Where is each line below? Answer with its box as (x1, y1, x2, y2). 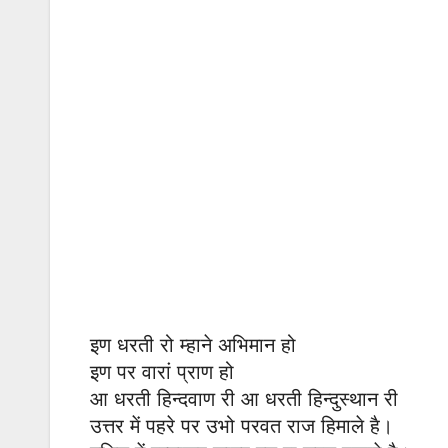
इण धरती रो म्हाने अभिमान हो (90, 333, 296, 358)
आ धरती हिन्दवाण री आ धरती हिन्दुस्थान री (90, 387, 398, 412)
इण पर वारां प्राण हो (90, 360, 234, 385)
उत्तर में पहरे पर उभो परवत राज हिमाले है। (90, 414, 393, 439)
